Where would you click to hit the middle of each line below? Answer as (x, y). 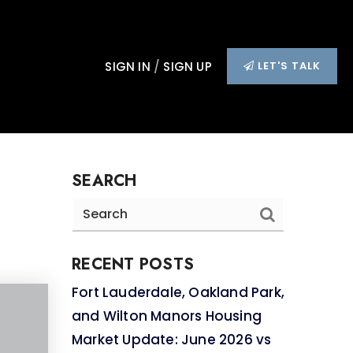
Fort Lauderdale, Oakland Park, (178, 292)
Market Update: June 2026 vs (172, 339)
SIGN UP (188, 67)
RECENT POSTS (133, 264)
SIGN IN (129, 67)
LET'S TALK (287, 66)
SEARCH (104, 180)
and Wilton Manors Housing (167, 316)
